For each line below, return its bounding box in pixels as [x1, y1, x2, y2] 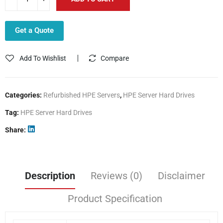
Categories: [5, 91, 43, 99]
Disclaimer [158, 169, 205, 182]
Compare [101, 54, 129, 62]
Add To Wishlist [19, 54, 66, 62]
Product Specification [68, 192, 162, 205]
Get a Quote [15, 25, 54, 35]
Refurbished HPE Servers [43, 91, 120, 99]
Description [25, 169, 75, 182]
